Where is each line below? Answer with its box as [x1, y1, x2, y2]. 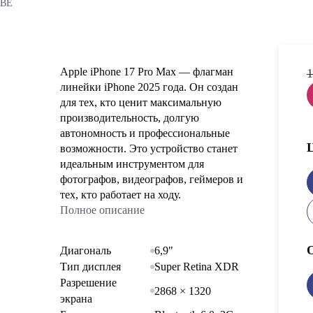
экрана [60, 293, 92, 305]
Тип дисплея [60, 261, 121, 272]
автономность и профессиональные [60, 127, 230, 139]
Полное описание [60, 204, 145, 216]
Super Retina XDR [154, 261, 239, 272]
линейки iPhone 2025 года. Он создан [60, 81, 238, 93]
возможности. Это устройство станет [60, 143, 238, 154]
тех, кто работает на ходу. [60, 189, 181, 201]
